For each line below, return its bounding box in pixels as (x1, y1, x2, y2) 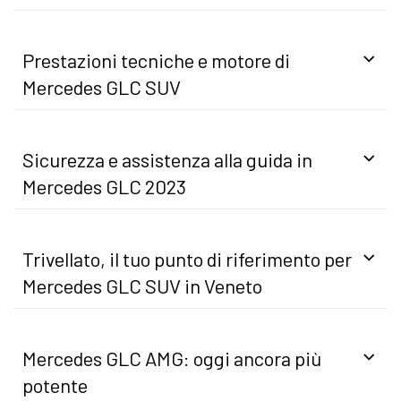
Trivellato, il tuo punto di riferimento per (22, 246, 352, 270)
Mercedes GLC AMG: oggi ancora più (22, 346, 321, 370)
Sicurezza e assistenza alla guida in (22, 147, 312, 171)
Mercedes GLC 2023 (22, 174, 186, 198)
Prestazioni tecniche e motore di (22, 47, 290, 72)
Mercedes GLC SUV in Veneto (22, 273, 262, 297)
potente (22, 372, 88, 397)
